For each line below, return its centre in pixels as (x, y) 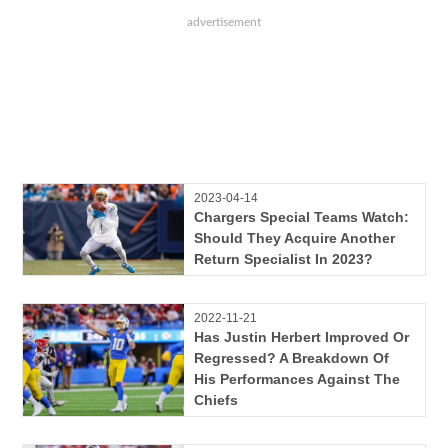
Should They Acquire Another (294, 238)
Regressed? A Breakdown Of (291, 358)
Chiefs (215, 400)
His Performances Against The (296, 379)
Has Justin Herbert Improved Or (301, 337)
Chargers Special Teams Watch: (301, 217)
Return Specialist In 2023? (283, 259)
